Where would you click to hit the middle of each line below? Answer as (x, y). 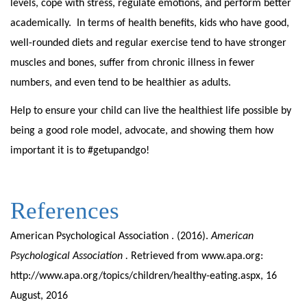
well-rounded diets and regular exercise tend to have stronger (148, 43)
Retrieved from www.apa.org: (196, 256)
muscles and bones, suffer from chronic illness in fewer (133, 63)
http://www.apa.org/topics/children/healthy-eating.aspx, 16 (144, 276)
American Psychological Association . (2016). (111, 236)
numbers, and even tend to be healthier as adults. (122, 83)
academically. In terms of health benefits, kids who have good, (150, 23)
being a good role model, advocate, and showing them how (142, 131)
